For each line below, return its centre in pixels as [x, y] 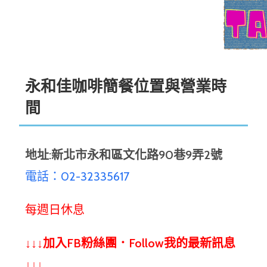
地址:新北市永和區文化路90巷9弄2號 [124, 155]
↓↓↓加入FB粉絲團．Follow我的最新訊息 [131, 243]
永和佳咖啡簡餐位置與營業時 [126, 86]
